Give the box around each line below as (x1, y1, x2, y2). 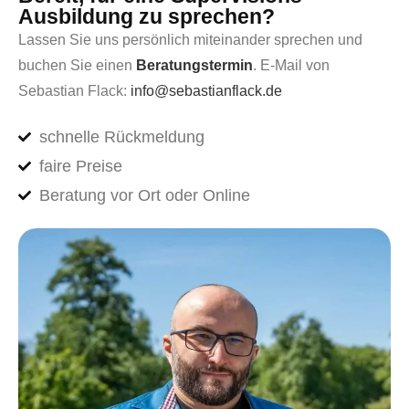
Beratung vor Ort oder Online (38, 186, 250, 204)
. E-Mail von (253, 58, 330, 73)
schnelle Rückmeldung (38, 128, 204, 146)
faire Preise (38, 157, 122, 175)
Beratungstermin (136, 58, 253, 73)
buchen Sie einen (18, 58, 136, 73)
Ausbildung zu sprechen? (18, 5, 275, 28)
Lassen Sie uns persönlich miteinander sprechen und (18, 32, 362, 47)
